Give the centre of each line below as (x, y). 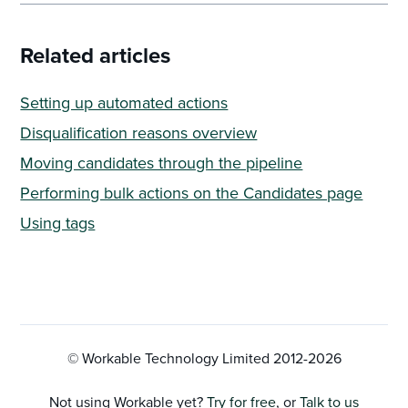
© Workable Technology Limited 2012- (187, 357)
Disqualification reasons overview (139, 132)
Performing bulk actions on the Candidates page (192, 192)
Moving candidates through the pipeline (162, 162)
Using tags (58, 222)
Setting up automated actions (124, 102)
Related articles (96, 55)
